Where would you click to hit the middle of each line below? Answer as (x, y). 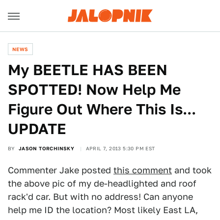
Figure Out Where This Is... (102, 109)
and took (192, 170)
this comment (143, 170)
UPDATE (37, 129)
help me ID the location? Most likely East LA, (103, 210)
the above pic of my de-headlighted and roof (102, 183)
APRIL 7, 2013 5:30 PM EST (120, 148)
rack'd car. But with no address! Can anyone (100, 197)
